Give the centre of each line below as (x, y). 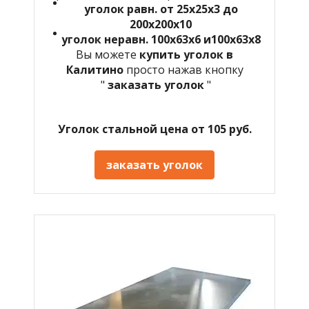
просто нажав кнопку (185, 69)
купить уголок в (186, 54)
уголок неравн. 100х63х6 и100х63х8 (161, 39)
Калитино (96, 69)
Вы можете (108, 54)
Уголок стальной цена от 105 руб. (154, 129)
